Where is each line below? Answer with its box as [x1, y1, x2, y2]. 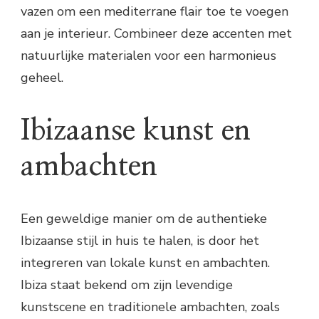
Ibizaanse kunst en [21, 116, 251, 145]
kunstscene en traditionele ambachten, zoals [21, 298, 280, 315]
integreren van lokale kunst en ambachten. [21, 253, 270, 271]
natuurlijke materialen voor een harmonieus [21, 47, 276, 65]
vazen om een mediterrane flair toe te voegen [21, 3, 288, 21]
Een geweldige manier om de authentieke [21, 209, 267, 227]
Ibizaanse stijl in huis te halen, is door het [21, 231, 259, 249]
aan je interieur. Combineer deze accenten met [21, 25, 292, 43]
